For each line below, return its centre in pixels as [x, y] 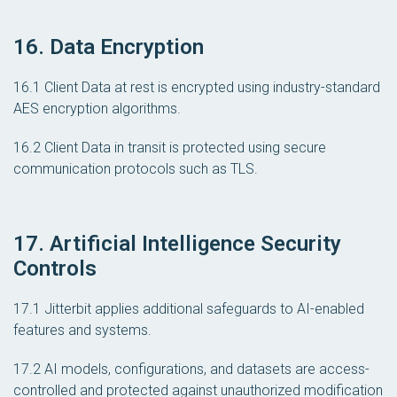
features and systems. [82, 330]
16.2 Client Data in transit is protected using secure [170, 148]
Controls [55, 268]
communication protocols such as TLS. [136, 169]
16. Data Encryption [109, 47]
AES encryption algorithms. [97, 109]
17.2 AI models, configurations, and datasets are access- [191, 369]
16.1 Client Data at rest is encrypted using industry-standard [197, 88]
